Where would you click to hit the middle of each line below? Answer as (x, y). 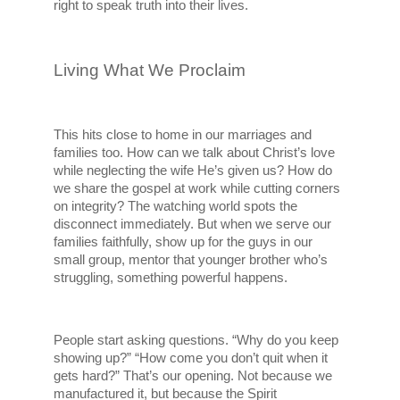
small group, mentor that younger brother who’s (191, 259)
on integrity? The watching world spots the (176, 206)
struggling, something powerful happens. (171, 277)
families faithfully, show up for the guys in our (183, 242)
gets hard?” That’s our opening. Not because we (193, 375)
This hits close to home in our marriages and (183, 134)
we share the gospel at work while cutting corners (197, 188)
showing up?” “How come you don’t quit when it (191, 358)
